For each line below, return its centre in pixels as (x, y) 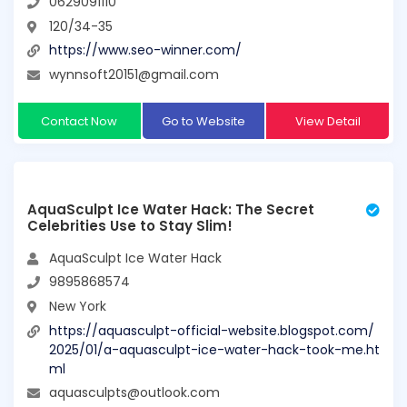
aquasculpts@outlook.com (134, 393)
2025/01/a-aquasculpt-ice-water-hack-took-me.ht (214, 349)
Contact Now (79, 121)
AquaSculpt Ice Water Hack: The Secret (171, 209)
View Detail (328, 121)
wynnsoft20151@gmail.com (134, 74)
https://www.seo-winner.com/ (145, 50)
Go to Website (203, 121)
